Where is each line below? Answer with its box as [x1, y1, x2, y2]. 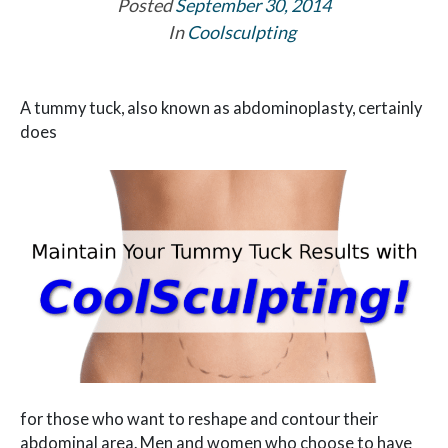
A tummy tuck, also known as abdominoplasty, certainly [20, 97, 422, 117]
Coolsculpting [187, 20, 297, 43]
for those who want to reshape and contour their [20, 409, 378, 429]
